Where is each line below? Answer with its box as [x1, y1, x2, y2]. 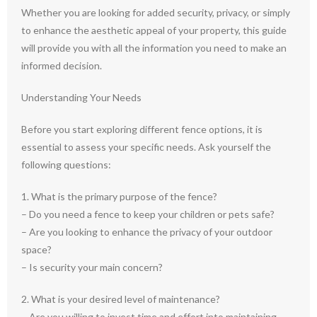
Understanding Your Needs [21, 91, 142, 103]
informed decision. [21, 59, 102, 71]
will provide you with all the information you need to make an [21, 42, 287, 54]
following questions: [21, 158, 111, 171]
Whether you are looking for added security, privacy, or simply [21, 6, 290, 18]
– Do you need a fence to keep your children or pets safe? [21, 208, 275, 220]
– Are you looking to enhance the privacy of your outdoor [21, 226, 272, 238]
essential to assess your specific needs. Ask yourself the [21, 141, 271, 153]
